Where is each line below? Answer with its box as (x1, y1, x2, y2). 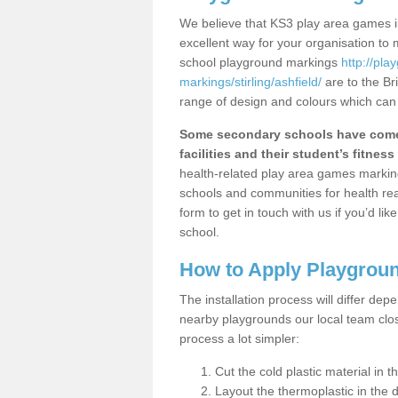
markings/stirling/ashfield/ (179, 75, 322, 89)
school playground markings (179, 55, 341, 69)
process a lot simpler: (179, 331, 299, 346)
